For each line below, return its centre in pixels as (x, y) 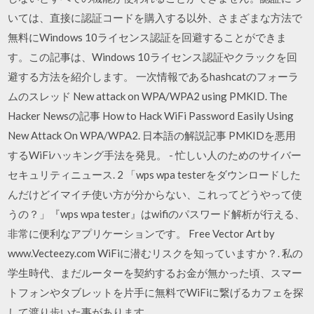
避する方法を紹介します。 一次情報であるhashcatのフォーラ (153, 76)
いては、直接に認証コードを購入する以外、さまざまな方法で (155, 17)
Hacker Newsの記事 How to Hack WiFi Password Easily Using (151, 115)
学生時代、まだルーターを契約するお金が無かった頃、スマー (155, 272)
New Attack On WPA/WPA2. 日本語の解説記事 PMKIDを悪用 (152, 135)
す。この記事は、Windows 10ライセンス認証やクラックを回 (153, 56)
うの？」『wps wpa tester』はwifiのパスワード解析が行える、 (157, 213)
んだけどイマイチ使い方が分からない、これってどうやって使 (155, 194)
